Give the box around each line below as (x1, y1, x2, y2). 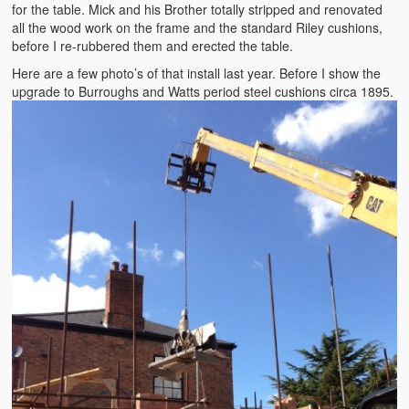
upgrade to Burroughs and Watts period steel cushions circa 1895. (12, 82, 394, 101)
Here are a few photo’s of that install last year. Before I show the (12, 64, 382, 83)
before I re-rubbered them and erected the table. (12, 37, 294, 56)
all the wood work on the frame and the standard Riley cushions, (12, 18, 383, 37)
